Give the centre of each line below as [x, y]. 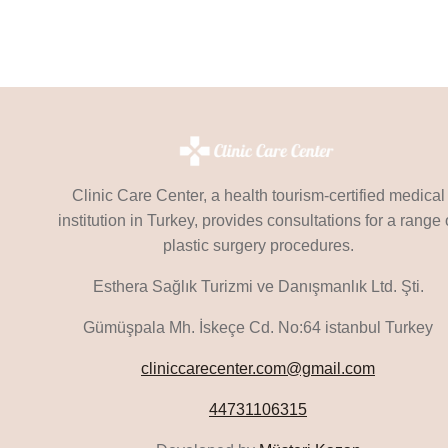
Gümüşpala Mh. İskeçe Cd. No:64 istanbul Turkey [258, 328]
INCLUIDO [192, 135]
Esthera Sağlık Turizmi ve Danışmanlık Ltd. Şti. [258, 287]
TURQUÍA [189, 35]
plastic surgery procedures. [258, 246]
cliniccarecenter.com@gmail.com [258, 369]
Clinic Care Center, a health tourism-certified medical [258, 196]
